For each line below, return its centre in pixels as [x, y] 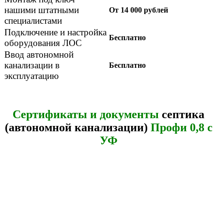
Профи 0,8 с [181, 127]
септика [182, 114]
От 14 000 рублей [139, 10]
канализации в [32, 65]
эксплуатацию [31, 76]
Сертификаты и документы [86, 114]
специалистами [33, 21]
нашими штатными [42, 10]
